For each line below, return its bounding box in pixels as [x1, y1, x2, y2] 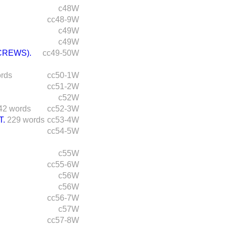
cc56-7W [47, 193, 79, 202]
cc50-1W [47, 70, 79, 80]
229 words [7, 115, 45, 124]
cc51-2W [47, 82, 79, 91]
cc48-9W [47, 15, 79, 24]
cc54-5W [47, 126, 79, 135]
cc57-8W [47, 215, 79, 224]
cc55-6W [47, 160, 79, 169]
